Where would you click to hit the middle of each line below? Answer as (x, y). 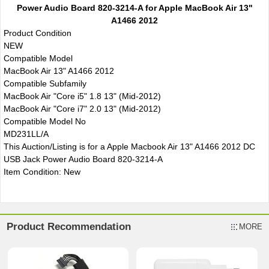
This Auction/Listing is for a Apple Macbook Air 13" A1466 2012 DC (129, 146)
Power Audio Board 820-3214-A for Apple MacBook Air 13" (134, 8)
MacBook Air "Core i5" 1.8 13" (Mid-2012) (82, 96)
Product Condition (37, 33)
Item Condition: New (42, 171)
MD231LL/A (26, 134)
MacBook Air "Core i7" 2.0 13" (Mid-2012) (82, 108)
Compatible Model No (44, 121)
